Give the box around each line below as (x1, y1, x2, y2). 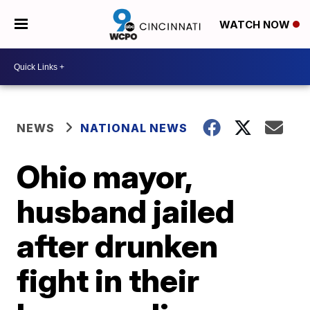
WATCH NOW (219, 18, 293, 32)
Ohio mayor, (17, 157, 192, 196)
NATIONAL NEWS (80, 121, 188, 135)
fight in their (17, 261, 200, 300)
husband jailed (17, 192, 235, 230)
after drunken (17, 226, 219, 265)
